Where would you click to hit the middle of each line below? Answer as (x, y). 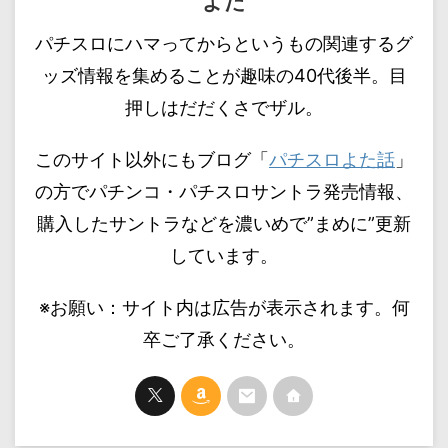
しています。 (224, 255)
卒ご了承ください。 (224, 339)
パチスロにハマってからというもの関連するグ (224, 43)
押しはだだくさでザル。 (224, 107)
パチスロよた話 (332, 159)
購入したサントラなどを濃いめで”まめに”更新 (224, 223)
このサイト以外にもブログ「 (152, 159)
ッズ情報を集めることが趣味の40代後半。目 (224, 75)
